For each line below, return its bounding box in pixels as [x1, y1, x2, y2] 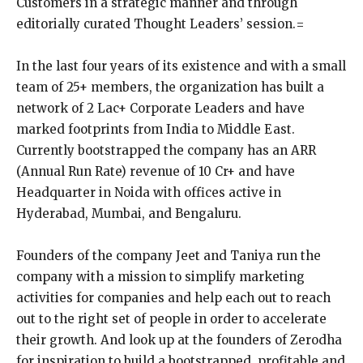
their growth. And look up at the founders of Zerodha [16, 332, 342, 348]
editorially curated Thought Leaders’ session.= [16, 16, 305, 32]
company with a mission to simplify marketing [16, 269, 305, 285]
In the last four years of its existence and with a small [16, 58, 346, 75]
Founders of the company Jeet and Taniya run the [16, 248, 321, 264]
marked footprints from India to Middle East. [16, 122, 295, 138]
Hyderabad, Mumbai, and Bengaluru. [16, 206, 241, 222]
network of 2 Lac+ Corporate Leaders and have [16, 100, 305, 117]
